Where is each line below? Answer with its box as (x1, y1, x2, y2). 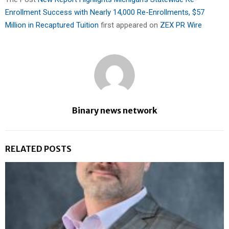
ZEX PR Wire (160, 20, 202, 30)
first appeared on (101, 20, 160, 30)
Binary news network (72, 105, 157, 116)
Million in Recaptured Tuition (5, 20, 101, 30)
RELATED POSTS (5, 143, 72, 154)
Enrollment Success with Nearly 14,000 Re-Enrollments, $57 (5, 7, 204, 17)
